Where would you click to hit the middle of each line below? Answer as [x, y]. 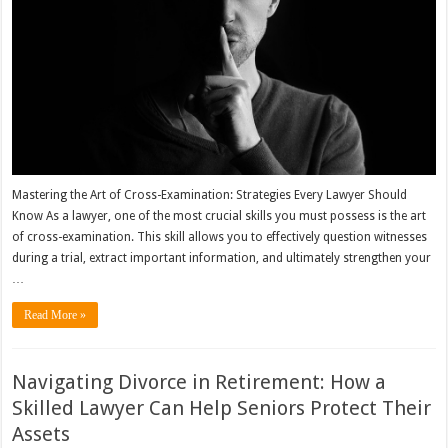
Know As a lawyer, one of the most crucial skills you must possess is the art [219, 216]
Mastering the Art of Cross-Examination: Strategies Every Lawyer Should [210, 195]
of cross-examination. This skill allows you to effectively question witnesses [220, 237]
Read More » [55, 315]
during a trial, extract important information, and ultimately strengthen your [222, 258]
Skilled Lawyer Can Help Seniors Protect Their [222, 408]
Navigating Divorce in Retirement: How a [199, 382]
